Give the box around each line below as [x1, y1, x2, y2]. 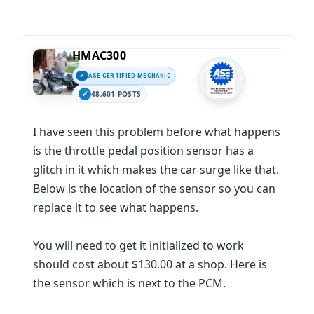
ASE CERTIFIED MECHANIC [88, 71, 171, 79]
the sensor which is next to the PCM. [33, 275, 226, 291]
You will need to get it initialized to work [33, 238, 244, 253]
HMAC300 [72, 48, 126, 63]
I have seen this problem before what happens [33, 124, 280, 139]
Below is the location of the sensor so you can [33, 181, 275, 196]
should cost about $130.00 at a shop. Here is [33, 257, 267, 272]
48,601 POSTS [91, 89, 141, 99]
